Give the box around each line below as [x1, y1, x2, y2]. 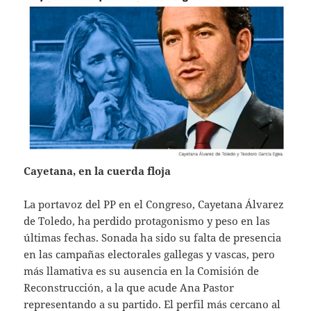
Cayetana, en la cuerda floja [24, 164, 171, 178]
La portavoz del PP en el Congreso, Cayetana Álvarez [24, 197, 285, 212]
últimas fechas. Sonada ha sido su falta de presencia [24, 230, 282, 245]
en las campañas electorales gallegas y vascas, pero [24, 247, 276, 262]
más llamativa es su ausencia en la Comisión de [24, 264, 260, 278]
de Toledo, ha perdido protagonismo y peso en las [24, 214, 271, 228]
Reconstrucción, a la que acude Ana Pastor [24, 280, 235, 295]
